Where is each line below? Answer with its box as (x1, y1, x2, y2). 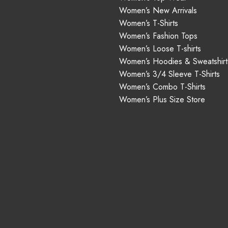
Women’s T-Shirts (119, 17, 178, 29)
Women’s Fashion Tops (119, 30, 197, 42)
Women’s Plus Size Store (119, 94, 205, 105)
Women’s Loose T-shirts (119, 43, 201, 54)
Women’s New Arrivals (119, 5, 197, 16)
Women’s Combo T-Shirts (119, 81, 206, 93)
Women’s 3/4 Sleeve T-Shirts (119, 68, 220, 80)
